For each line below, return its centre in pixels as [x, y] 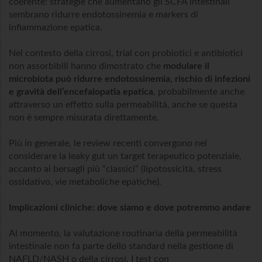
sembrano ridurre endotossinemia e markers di [104, 15]
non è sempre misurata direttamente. [84, 118]
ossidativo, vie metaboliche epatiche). [85, 182]
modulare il [186, 66]
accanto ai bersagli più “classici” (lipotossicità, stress [115, 169]
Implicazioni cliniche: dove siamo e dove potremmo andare [130, 208]
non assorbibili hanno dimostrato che [86, 66]
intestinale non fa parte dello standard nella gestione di [121, 247]
